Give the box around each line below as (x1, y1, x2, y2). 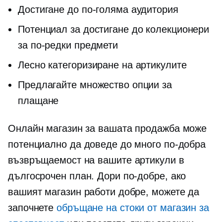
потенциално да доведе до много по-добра (8, 139, 206, 150)
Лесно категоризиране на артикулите (18, 59, 187, 70)
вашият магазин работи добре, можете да (8, 186, 200, 197)
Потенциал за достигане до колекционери (18, 24, 210, 35)
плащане (18, 95, 59, 106)
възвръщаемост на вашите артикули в (8, 155, 184, 166)
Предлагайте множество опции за (18, 79, 172, 90)
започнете (8, 202, 57, 213)
